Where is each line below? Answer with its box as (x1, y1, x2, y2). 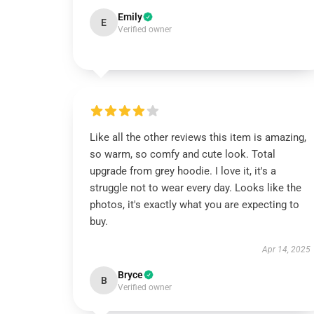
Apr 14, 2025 (261, 245, 310, 254)
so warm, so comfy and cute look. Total (90, 148, 275, 161)
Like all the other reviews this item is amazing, (90, 131, 306, 144)
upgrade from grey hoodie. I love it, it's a (90, 165, 276, 177)
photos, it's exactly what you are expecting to (90, 198, 299, 211)
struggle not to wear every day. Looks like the (90, 182, 301, 194)
